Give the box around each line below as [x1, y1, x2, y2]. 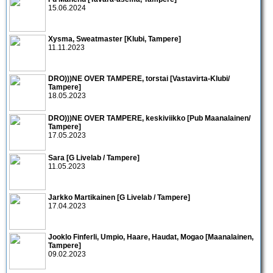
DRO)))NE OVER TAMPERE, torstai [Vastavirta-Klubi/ [48, 74, 230, 83]
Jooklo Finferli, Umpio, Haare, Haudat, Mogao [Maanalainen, [48, 232, 253, 241]
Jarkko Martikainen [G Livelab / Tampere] [48, 193, 190, 202]
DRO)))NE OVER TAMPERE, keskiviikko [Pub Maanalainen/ [48, 113, 250, 122]
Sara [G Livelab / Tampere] [48, 153, 140, 162]
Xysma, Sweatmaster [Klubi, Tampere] [48, 34, 181, 43]
